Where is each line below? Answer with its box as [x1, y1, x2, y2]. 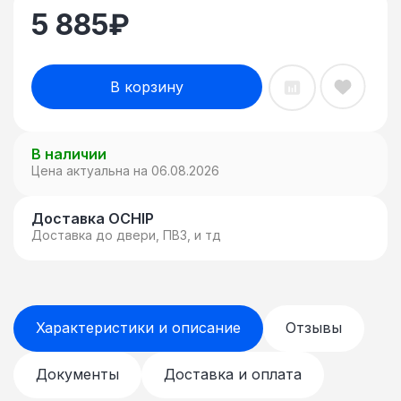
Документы [36, 364, 119, 383]
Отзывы [286, 318, 342, 337]
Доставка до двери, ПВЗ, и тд [31, 226, 221, 243]
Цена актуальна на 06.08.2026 [31, 162, 219, 178]
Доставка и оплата [164, 364, 302, 383]
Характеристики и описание [36, 318, 241, 337]
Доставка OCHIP [31, 209, 154, 227]
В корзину [110, 78, 183, 97]
